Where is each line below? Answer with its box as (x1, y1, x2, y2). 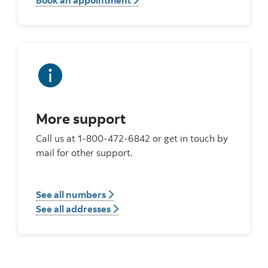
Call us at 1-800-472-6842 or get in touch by (36, 132, 228, 144)
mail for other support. (36, 147, 133, 159)
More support (36, 109, 126, 127)
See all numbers (36, 188, 108, 200)
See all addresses (36, 203, 112, 215)
